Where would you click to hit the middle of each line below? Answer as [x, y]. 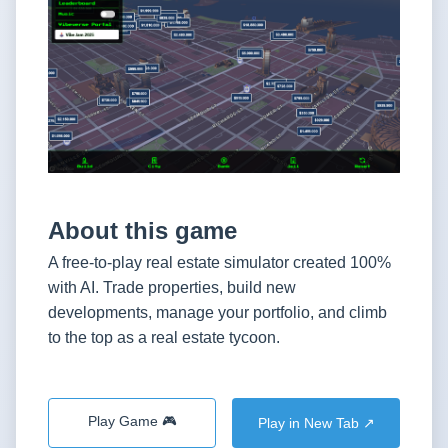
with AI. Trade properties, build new [172, 288]
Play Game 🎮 [132, 422]
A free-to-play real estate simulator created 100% [219, 263]
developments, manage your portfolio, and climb [217, 313]
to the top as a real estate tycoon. [164, 338]
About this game [142, 231]
